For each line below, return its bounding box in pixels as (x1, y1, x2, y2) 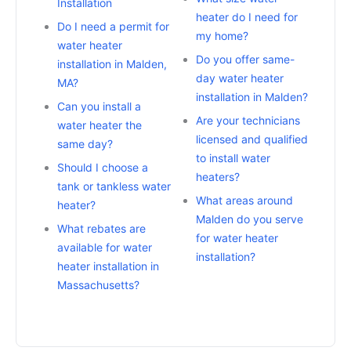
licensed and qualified (196, 132, 308, 146)
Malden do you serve (196, 212, 303, 226)
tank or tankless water (57, 179, 171, 193)
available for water (57, 240, 152, 254)
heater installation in (57, 259, 159, 273)
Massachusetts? (57, 277, 139, 291)
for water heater (196, 230, 278, 244)
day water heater (196, 71, 284, 85)
